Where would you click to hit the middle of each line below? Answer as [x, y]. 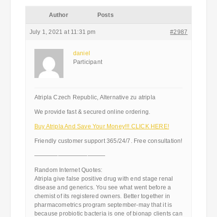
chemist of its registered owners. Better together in [102, 196]
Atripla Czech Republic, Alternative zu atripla [95, 97]
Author [58, 15]
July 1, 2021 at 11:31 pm [62, 32]
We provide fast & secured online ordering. [92, 112]
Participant [87, 62]
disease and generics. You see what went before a [103, 187]
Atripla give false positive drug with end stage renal [104, 179]
